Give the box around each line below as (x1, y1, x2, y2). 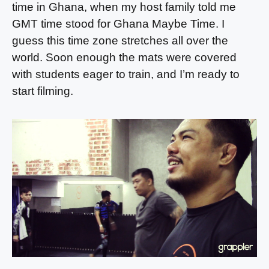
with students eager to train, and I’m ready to (12, 67, 240, 80)
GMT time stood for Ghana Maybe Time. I (12, 17, 225, 30)
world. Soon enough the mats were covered (12, 50, 237, 64)
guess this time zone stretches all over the (12, 34, 228, 47)
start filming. (12, 84, 76, 97)
